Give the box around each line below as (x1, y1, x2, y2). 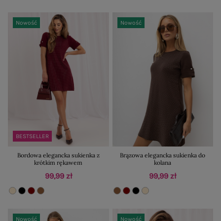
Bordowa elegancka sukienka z (17, 151, 100, 159)
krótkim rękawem (34, 159, 83, 167)
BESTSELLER (16, 133, 49, 140)
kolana (154, 159, 172, 167)
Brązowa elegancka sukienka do (120, 151, 206, 159)
